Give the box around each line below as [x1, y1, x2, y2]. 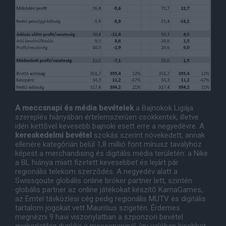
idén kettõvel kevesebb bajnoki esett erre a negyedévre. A [15, 122, 204, 131]
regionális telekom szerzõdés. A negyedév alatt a [15, 167, 178, 177]
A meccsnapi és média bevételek [15, 103, 134, 113]
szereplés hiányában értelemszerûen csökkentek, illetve [15, 112, 199, 122]
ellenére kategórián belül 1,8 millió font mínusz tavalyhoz [15, 140, 202, 149]
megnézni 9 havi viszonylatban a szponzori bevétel [15, 212, 183, 222]
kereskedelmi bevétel [15, 131, 92, 140]
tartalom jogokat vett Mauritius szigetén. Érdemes [15, 203, 180, 213]
